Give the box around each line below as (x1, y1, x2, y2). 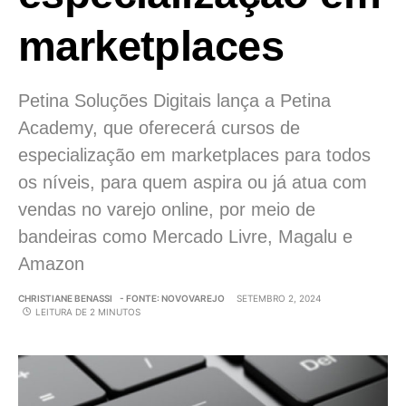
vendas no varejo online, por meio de (18, 198, 315, 219)
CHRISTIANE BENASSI (18, 292, 112, 304)
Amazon (18, 253, 84, 274)
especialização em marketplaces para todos (18, 144, 371, 165)
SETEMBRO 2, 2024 (237, 292, 321, 304)
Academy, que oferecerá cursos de (18, 117, 300, 138)
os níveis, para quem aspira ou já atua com (18, 171, 367, 192)
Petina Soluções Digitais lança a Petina (18, 90, 331, 111)
